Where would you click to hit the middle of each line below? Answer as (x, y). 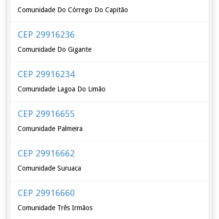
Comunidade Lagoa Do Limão (62, 89)
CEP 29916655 (46, 114)
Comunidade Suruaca (50, 168)
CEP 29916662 (46, 153)
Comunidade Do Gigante (55, 49)
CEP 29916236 (46, 34)
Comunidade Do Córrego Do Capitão (73, 10)
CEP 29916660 (46, 193)
